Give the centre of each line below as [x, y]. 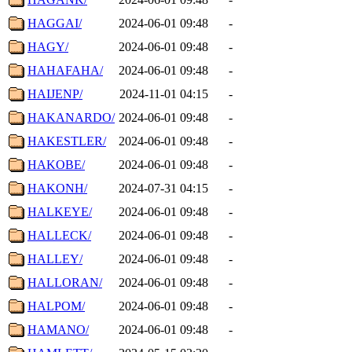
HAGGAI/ [55, 23]
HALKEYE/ [60, 211]
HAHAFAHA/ [65, 70]
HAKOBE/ [56, 164]
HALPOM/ [56, 306]
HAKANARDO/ [71, 117]
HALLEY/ [55, 258]
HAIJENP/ [55, 93]
